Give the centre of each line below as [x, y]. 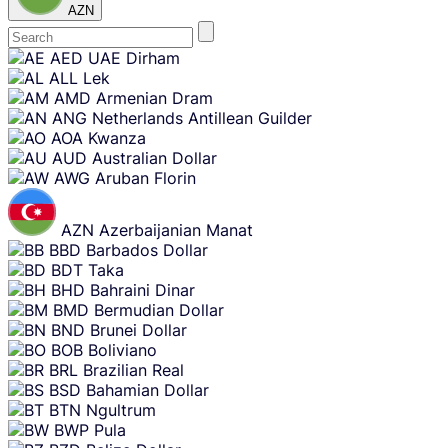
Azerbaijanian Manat [176, 230]
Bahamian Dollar [147, 390]
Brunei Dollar [138, 330]
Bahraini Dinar [142, 290]
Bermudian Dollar [159, 310]
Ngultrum [121, 410]
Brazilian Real [133, 370]
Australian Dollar [154, 158]
